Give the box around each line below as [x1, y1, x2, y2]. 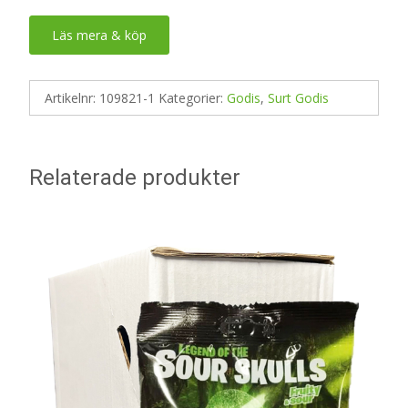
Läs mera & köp [52, 25, 147, 44]
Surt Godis [268, 88, 329, 107]
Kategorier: [158, 88, 227, 107]
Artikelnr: [45, 88, 99, 107]
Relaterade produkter [29, 164, 240, 190]
